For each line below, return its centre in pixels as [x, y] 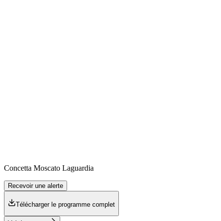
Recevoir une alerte [36, 185]
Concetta [18, 168]
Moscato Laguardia [64, 168]
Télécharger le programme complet [65, 205]
